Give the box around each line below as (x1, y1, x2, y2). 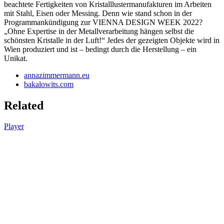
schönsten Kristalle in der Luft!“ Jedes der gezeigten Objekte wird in (4, 35, 219, 44)
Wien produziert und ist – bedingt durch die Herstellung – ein (4, 44, 196, 53)
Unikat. (4, 53, 27, 62)
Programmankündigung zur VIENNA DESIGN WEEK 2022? (4, 17, 202, 26)
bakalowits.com (24, 79, 73, 88)
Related (4, 98, 43, 112)
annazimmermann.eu (24, 70, 89, 79)
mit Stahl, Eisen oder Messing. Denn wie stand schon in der (4, 8, 192, 17)
